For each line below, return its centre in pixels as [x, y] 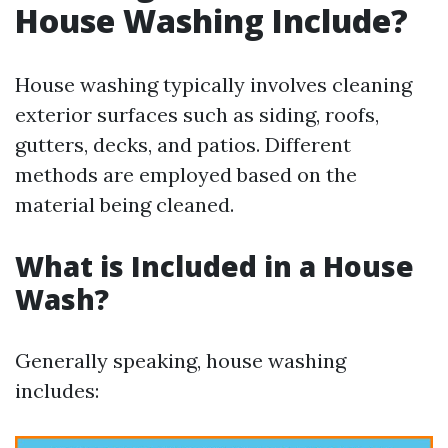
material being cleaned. [124, 204]
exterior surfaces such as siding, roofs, [197, 114]
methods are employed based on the [186, 174]
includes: [57, 390]
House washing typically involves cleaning [213, 84]
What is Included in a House [214, 266]
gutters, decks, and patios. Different [183, 144]
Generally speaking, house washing [180, 360]
